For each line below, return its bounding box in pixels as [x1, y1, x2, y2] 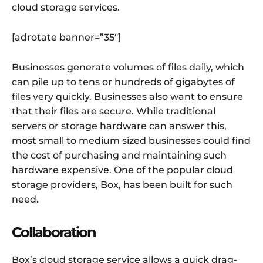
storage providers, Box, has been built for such [12, 179, 232, 191]
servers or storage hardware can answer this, [12, 120, 227, 132]
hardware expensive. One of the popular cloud [12, 164, 233, 176]
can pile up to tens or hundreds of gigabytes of [12, 76, 235, 88]
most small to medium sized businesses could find [12, 135, 251, 147]
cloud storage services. [12, 2, 120, 14]
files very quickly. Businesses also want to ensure [12, 91, 243, 103]
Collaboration [12, 224, 96, 241]
